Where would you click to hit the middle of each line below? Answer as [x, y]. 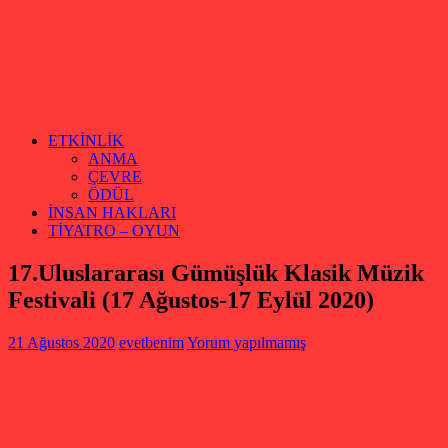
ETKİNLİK [86, 140]
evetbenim [151, 342]
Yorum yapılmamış [246, 342]
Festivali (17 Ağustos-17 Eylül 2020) [191, 299]
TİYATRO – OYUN [114, 230]
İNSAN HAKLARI [112, 212]
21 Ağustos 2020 [61, 342]
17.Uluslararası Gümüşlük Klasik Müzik [216, 272]
